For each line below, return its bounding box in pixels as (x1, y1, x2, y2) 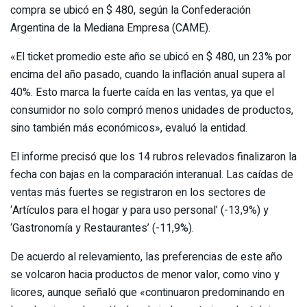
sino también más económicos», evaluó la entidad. (10, 119, 247, 136)
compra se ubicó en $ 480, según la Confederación (10, 1, 251, 19)
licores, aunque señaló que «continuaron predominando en (10, 284, 284, 301)
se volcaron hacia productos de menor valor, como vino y (10, 266, 280, 283)
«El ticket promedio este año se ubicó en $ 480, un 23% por (10, 48, 291, 65)
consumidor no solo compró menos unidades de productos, (10, 101, 293, 119)
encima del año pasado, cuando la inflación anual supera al (10, 66, 285, 83)
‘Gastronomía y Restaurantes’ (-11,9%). (10, 219, 194, 236)
